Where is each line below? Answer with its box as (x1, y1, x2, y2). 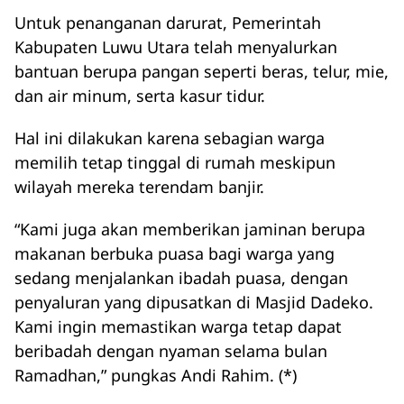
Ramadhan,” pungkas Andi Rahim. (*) (14, 364, 297, 386)
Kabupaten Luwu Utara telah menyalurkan (14, 36, 337, 58)
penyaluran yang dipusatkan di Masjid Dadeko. (14, 291, 373, 313)
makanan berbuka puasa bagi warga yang (14, 243, 335, 264)
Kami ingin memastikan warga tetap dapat (14, 316, 342, 337)
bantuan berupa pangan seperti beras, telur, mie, (14, 60, 389, 82)
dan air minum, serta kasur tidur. (14, 85, 265, 106)
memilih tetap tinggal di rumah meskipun (14, 151, 335, 173)
